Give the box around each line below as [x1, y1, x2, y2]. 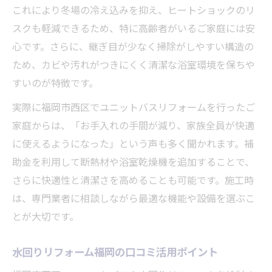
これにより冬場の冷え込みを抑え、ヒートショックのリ [12, 2, 255, 17]
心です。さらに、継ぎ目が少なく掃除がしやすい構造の [12, 38, 254, 53]
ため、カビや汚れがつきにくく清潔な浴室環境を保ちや [12, 56, 255, 72]
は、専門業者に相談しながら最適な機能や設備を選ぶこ [12, 190, 255, 205]
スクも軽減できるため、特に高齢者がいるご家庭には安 [12, 20, 255, 35]
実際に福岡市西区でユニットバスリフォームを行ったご [12, 99, 255, 114]
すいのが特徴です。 [12, 75, 98, 90]
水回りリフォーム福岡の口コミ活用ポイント [12, 243, 218, 259]
